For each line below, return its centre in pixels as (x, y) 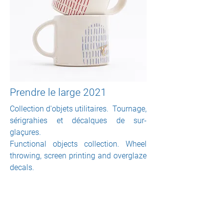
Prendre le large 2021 (58, 92)
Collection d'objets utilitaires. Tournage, (78, 109)
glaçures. (25, 132)
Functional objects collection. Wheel (78, 144)
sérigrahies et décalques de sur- (78, 120)
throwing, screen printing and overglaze (78, 156)
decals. (22, 167)
